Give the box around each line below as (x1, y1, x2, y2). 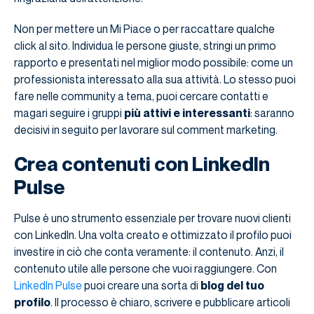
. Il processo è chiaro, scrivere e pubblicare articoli (50, 294, 290, 309)
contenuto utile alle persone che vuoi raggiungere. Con (14, 261, 277, 275)
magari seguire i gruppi (14, 105, 124, 120)
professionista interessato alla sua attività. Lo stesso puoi (14, 71, 296, 86)
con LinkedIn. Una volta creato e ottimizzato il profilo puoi (14, 227, 292, 242)
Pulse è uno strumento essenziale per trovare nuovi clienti (14, 210, 291, 225)
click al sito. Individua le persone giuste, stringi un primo (14, 38, 276, 53)
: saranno (250, 105, 294, 120)
